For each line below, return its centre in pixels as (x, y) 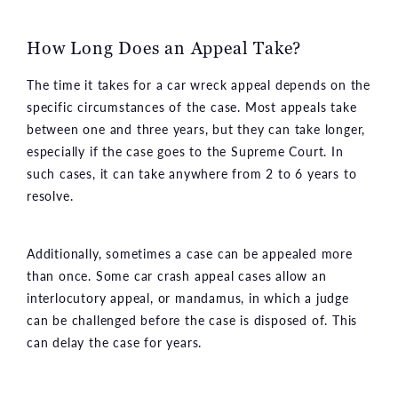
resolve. (50, 195)
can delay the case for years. (115, 342)
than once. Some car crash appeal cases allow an (177, 275)
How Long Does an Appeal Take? (164, 48)
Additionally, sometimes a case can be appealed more (190, 253)
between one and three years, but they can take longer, (196, 128)
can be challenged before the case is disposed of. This (192, 319)
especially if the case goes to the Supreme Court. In (185, 151)
